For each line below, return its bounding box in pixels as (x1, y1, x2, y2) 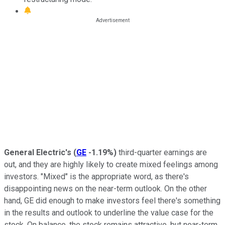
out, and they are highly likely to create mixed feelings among (4, 159, 218, 169)
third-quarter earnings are (117, 147, 207, 157)
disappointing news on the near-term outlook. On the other (4, 183, 207, 193)
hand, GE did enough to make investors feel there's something (4, 195, 220, 205)
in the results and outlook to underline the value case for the (4, 207, 213, 217)
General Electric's (4, 147, 71, 157)
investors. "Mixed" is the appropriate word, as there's (4, 171, 189, 181)
